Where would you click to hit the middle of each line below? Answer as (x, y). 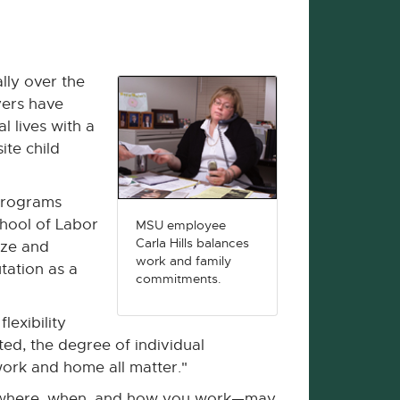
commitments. (179, 279)
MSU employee (181, 225)
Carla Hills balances (192, 243)
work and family (183, 261)
